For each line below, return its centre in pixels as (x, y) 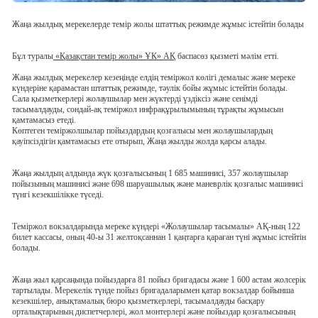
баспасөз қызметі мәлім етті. (228, 56)
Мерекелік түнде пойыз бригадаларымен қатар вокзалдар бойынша (174, 291)
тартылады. (32, 291)
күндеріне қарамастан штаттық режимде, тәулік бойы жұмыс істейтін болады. (150, 88)
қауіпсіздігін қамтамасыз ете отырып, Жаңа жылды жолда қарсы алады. (139, 142)
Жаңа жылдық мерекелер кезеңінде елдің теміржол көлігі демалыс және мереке (154, 78)
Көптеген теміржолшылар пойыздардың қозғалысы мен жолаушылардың (142, 131)
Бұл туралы (33, 56)
